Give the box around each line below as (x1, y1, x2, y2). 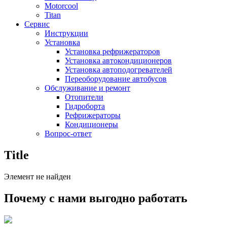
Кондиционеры (65, 120, 118, 129)
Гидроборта (65, 102, 105, 111)
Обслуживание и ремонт (45, 84, 130, 93)
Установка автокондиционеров (65, 56, 172, 65)
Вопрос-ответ (45, 129, 92, 138)
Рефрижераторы (65, 111, 121, 120)
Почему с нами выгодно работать (4, 192, 187, 205)
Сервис (24, 20, 50, 29)
